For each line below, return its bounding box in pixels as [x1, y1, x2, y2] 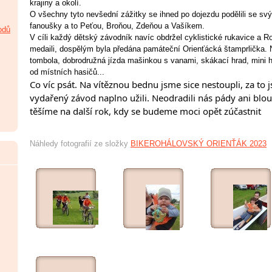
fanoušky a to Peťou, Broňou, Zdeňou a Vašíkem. [30, 21, 205, 30]
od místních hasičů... [30, 67, 104, 76]
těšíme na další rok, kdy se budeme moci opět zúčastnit [30, 105, 261, 117]
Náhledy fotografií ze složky [30, 139, 131, 148]
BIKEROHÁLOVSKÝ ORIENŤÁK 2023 [131, 139, 267, 148]
